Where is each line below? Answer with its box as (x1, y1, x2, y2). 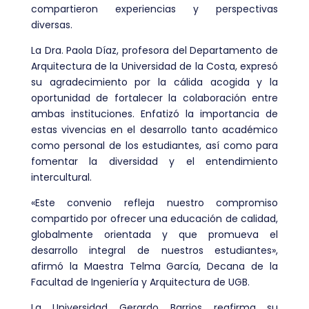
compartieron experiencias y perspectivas (30, 1, 279, 16)
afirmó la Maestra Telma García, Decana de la (30, 259, 279, 273)
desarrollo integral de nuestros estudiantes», (30, 243, 279, 257)
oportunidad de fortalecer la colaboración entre (30, 90, 279, 105)
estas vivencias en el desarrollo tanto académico (30, 122, 279, 137)
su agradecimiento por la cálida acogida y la (30, 74, 279, 89)
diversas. (30, 17, 72, 32)
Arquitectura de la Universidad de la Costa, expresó (30, 59, 279, 73)
